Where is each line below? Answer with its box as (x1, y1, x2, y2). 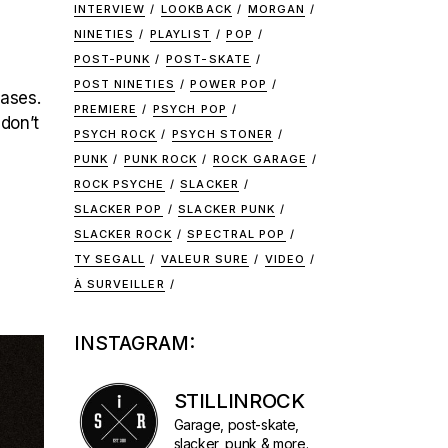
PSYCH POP (152, 102, 227, 116)
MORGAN (247, 2, 306, 16)
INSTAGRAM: (73, 332, 195, 355)
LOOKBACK (161, 2, 232, 16)
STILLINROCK (173, 389, 305, 413)
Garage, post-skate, (173, 416, 300, 433)
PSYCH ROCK (73, 127, 157, 141)
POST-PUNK (73, 52, 151, 66)
